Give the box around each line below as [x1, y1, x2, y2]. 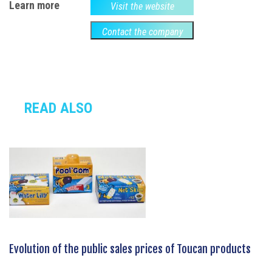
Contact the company [101, 25, 183, 38]
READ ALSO [24, 99, 92, 117]
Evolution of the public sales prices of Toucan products [9, 242, 251, 256]
